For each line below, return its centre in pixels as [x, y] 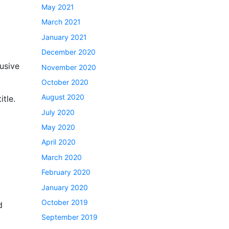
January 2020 [65, 187]
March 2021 [61, 22]
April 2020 [59, 142]
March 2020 [62, 157]
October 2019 [65, 202]
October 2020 [65, 82]
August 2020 [63, 97]
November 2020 [69, 67]
